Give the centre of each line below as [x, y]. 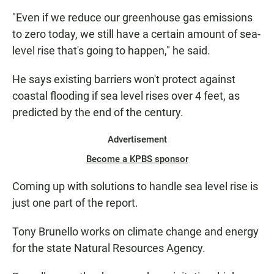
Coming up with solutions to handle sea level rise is [135, 186]
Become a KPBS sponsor [137, 159]
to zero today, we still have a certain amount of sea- [136, 34]
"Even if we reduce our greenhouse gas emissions [132, 17]
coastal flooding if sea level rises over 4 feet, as [126, 96]
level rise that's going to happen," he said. [111, 50]
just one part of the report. [75, 203]
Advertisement [137, 139]
